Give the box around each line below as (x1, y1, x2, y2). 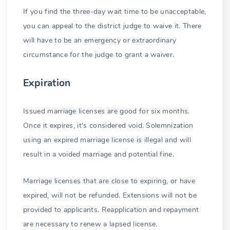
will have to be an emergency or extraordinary (23, 35, 177, 46)
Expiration (23, 76, 71, 90)
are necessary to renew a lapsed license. (23, 219, 158, 229)
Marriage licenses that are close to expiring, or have (23, 176, 195, 186)
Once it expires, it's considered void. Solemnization (23, 120, 194, 130)
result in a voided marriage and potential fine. (23, 149, 175, 159)
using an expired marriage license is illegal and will (23, 135, 191, 145)
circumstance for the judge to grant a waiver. (23, 50, 175, 60)
